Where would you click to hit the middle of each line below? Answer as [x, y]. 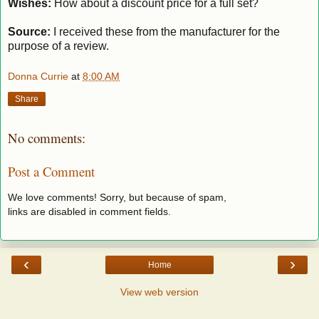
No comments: [47, 138]
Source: [29, 31]
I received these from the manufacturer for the [165, 31]
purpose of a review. [58, 46]
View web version [159, 292]
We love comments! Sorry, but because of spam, [117, 198]
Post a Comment [51, 171]
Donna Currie [38, 77]
